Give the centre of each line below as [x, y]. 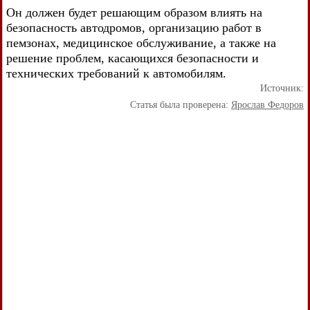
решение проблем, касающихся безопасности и [133, 58]
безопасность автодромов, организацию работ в [134, 27]
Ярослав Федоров [267, 104]
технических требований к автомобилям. [116, 73]
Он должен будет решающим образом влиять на [134, 12]
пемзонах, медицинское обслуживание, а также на [141, 43]
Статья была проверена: [181, 104]
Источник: [282, 88]
